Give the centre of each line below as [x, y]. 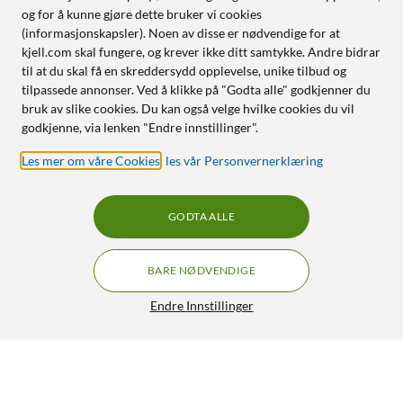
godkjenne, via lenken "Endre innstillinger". [140, 127]
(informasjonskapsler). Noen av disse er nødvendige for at [181, 33]
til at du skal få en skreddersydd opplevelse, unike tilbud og [184, 71]
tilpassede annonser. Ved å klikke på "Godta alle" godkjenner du [196, 90]
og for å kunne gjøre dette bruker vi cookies [142, 14]
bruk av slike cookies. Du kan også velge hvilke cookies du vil [188, 108]
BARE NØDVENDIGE [201, 270]
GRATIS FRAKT [349, 360]
